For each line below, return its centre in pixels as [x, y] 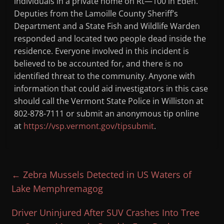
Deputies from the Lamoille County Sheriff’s [96, 14]
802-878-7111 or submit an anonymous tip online [107, 114]
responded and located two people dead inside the [110, 39]
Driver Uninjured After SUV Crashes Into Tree [106, 213]
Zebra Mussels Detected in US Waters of [106, 175]
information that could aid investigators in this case [111, 89]
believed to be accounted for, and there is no [99, 64]
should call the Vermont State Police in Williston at [109, 101]
